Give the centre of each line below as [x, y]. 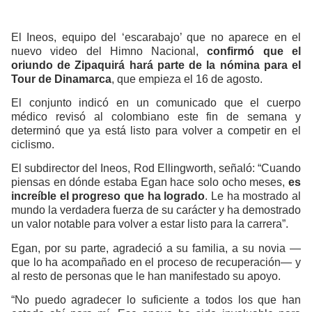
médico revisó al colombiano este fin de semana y [156, 117]
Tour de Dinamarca [61, 79]
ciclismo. [33, 145]
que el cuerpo [259, 103]
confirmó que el [254, 51]
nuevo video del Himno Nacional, [109, 51]
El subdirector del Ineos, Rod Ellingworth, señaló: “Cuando [156, 169]
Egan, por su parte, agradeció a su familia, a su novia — [156, 248]
